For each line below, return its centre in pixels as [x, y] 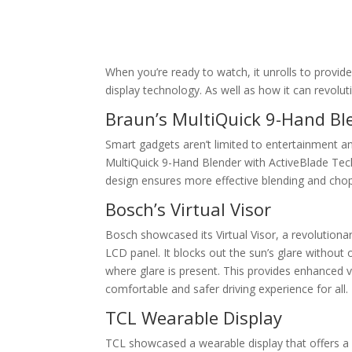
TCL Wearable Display [194, 317]
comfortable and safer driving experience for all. [227, 289]
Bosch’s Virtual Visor [189, 209]
